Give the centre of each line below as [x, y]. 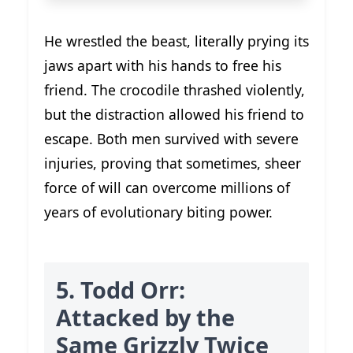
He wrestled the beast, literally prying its [176, 41]
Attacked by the [145, 318]
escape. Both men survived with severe [171, 138]
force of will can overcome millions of [167, 187]
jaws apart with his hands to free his [163, 65]
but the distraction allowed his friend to [174, 114]
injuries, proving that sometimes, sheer [173, 163]
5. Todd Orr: [121, 290]
